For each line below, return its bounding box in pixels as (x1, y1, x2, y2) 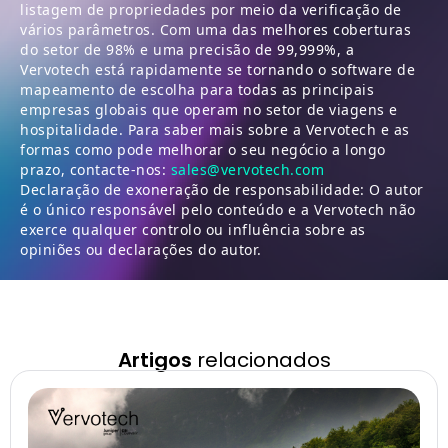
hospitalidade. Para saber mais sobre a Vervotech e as (20, 119, 410, 139)
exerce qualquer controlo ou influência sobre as (20, 219, 366, 239)
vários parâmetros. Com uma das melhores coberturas (20, 19, 411, 39)
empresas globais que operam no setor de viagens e (20, 99, 398, 119)
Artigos (117, 345, 192, 374)
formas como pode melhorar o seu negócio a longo (20, 139, 386, 159)
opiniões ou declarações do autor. (20, 239, 262, 259)
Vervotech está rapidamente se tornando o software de (20, 59, 415, 79)
